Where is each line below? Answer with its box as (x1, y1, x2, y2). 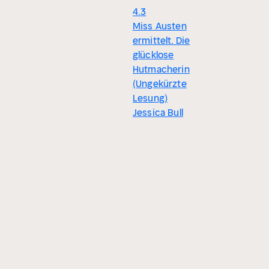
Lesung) (133, 92, 168, 104)
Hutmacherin (133, 63, 190, 76)
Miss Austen (133, 20, 187, 32)
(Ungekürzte (133, 77, 187, 90)
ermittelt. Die (133, 34, 190, 47)
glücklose (133, 49, 174, 61)
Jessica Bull (133, 106, 183, 119)
